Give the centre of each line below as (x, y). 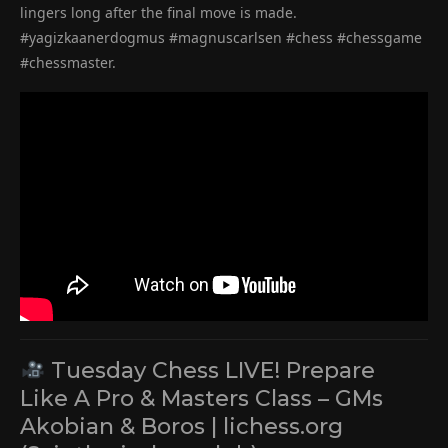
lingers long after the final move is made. (158, 13)
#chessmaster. (68, 63)
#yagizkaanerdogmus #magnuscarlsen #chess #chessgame (221, 38)
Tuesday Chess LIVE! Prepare (210, 370)
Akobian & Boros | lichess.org (181, 426)
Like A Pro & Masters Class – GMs (201, 398)
